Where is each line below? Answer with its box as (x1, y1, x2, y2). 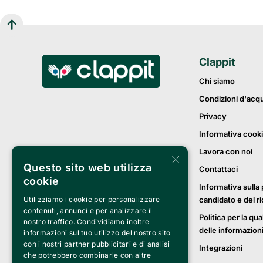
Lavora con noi (199, 147, 252, 157)
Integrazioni (199, 243, 242, 253)
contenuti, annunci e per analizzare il (23, 206, 153, 215)
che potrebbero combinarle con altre (23, 251, 151, 259)
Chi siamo (199, 76, 235, 86)
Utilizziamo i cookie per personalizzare (23, 195, 160, 204)
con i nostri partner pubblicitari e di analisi (23, 240, 170, 248)
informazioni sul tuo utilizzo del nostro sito (23, 228, 171, 237)
